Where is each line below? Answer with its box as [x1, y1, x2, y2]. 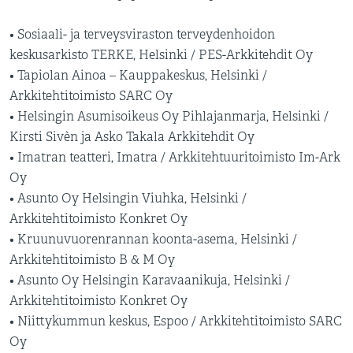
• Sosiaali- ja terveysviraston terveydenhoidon [9, 27, 275, 43]
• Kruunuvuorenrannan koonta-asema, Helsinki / [9, 232, 297, 247]
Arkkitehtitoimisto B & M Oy [9, 252, 175, 268]
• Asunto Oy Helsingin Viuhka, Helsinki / [9, 191, 247, 206]
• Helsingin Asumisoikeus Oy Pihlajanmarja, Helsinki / [9, 109, 329, 124]
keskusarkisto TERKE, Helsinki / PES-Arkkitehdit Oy [9, 47, 313, 63]
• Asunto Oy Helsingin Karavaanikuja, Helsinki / [9, 273, 290, 288]
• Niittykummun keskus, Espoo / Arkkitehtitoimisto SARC [9, 314, 342, 329]
